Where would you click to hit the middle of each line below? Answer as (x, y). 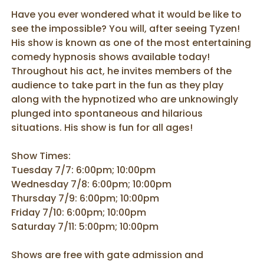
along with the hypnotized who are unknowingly (125, 99)
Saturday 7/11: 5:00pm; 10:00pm (85, 227)
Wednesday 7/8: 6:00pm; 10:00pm (92, 184)
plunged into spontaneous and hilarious (107, 113)
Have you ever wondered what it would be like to (127, 14)
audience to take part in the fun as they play (118, 85)
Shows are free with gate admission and (108, 255)
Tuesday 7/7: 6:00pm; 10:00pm (84, 170)
